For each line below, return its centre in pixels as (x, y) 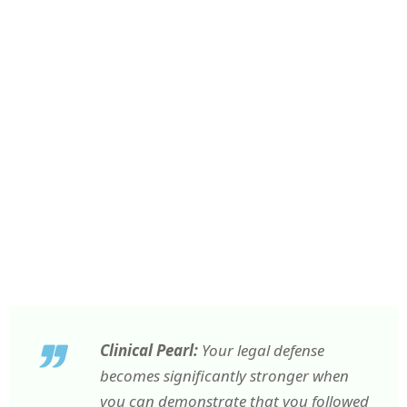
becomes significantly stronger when (224, 376)
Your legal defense (261, 351)
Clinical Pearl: (149, 351)
